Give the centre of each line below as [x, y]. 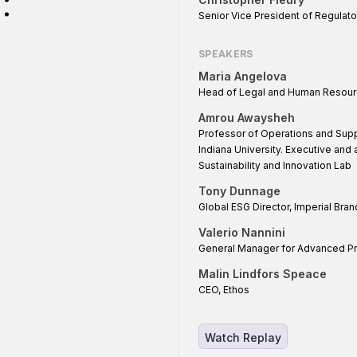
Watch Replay [243, 338]
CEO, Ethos [224, 290]
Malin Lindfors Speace [263, 274]
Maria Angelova [243, 76]
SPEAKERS [226, 54]
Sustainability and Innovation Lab [275, 166]
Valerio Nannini [242, 233]
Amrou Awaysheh [247, 118]
